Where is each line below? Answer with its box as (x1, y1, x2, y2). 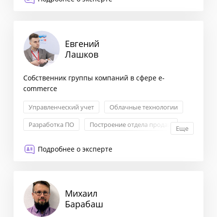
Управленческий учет (29, 103, 94, 112)
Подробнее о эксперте (38, 144, 112, 154)
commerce (23, 84, 57, 93)
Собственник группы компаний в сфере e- (23, 73, 165, 83)
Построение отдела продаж (90, 120, 172, 129)
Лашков (65, 48, 98, 60)
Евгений (65, 37, 99, 49)
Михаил (65, 187, 97, 200)
